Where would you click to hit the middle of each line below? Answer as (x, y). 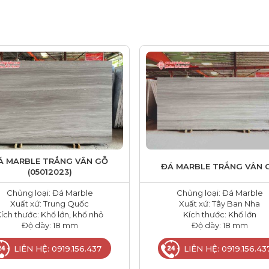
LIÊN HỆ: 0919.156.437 (58, 248)
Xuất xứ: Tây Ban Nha (219, 204)
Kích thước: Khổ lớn (219, 215)
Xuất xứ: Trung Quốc (50, 204)
